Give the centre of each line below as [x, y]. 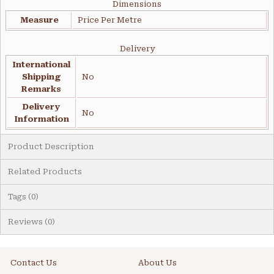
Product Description [51, 147]
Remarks [41, 89]
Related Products [45, 172]
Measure [39, 20]
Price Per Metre [110, 20]
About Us [157, 263]
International [41, 65]
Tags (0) [23, 197]
